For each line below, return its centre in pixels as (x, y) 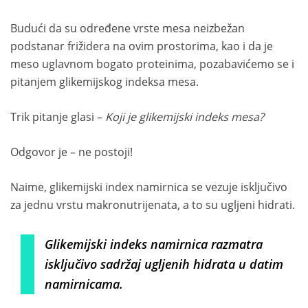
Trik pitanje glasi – (58, 117)
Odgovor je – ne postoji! (71, 152)
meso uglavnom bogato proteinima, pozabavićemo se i (152, 64)
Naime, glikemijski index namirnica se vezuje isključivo (149, 187)
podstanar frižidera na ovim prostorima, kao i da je (142, 46)
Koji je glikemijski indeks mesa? (185, 117)
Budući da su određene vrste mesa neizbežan (128, 29)
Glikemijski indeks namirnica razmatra (154, 244)
